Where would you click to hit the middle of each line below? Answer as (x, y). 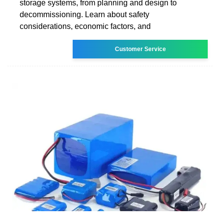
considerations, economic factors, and (85, 26)
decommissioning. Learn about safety (84, 14)
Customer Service (140, 49)
